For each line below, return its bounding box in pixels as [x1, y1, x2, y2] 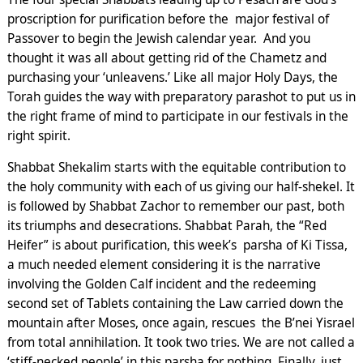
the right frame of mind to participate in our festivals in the [6, 108, 348, 126]
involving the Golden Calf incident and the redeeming [6, 275, 316, 293]
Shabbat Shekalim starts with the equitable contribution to [6, 159, 346, 177]
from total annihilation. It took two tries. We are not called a [6, 334, 355, 352]
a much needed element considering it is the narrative [6, 256, 321, 274]
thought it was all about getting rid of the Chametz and [6, 49, 327, 67]
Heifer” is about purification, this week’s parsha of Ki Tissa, [6, 237, 348, 254]
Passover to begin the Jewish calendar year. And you [6, 30, 310, 48]
